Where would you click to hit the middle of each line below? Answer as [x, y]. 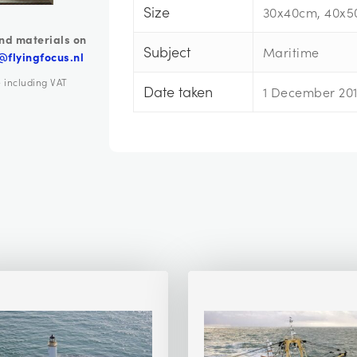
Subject [167, 52]
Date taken [178, 92]
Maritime [291, 52]
